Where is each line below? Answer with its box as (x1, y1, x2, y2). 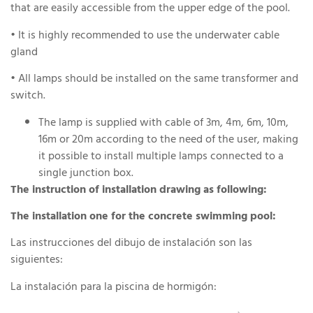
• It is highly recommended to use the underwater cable (10, 25, 279, 47)
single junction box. (38, 163, 136, 184)
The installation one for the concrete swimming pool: (10, 207, 276, 228)
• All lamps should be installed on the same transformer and (10, 69, 298, 91)
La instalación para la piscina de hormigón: (10, 277, 217, 298)
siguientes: (10, 250, 63, 272)
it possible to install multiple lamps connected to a (38, 146, 284, 168)
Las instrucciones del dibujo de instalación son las (10, 233, 252, 255)
